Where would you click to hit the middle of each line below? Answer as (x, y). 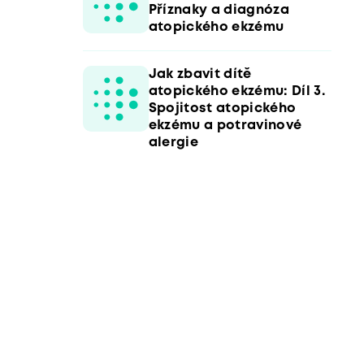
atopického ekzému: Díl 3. (236, 91)
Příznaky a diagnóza (219, 10)
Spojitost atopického (222, 108)
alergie (173, 142)
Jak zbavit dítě (200, 74)
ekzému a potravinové (225, 125)
